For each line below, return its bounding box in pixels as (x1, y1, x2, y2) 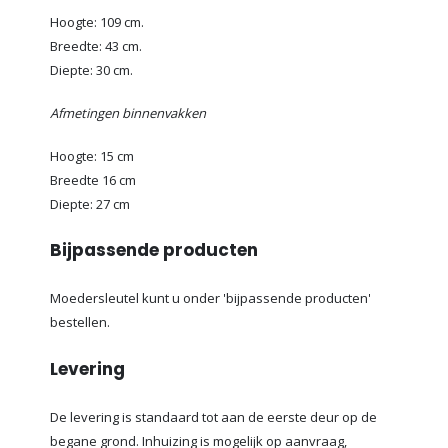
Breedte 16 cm (50, 170, 136, 189)
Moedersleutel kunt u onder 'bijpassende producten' (50, 289, 371, 308)
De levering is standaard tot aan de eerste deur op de (50, 407, 377, 426)
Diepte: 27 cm (50, 194, 130, 213)
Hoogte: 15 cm (50, 146, 134, 165)
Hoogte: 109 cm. (50, 13, 144, 32)
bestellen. (50, 313, 110, 332)
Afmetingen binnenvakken (50, 103, 206, 122)
